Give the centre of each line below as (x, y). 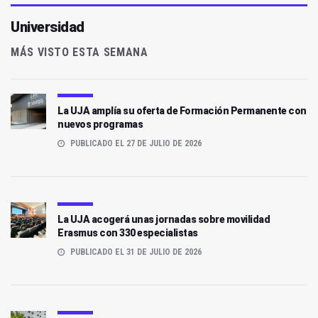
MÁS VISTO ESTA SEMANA (79, 53)
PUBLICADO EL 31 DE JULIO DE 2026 (135, 252)
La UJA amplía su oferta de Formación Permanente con (182, 111)
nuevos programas (100, 125)
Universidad (48, 27)
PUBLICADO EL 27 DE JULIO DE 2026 (135, 144)
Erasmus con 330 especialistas (128, 233)
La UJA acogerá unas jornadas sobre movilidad (164, 220)
